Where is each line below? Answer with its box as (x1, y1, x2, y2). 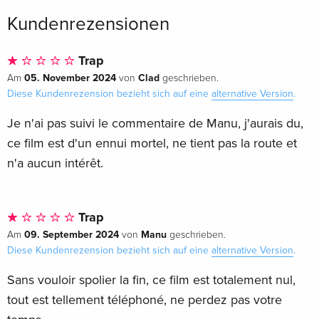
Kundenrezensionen (7, 12, 169, 36)
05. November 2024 (24, 71, 116, 84)
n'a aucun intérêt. (7, 155, 103, 171)
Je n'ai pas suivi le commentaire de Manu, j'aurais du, (7, 115, 303, 131)
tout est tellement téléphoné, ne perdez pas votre (7, 291, 282, 308)
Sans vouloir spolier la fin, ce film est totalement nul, (7, 271, 296, 288)
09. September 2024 (24, 228, 119, 241)
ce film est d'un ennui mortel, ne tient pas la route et (7, 135, 297, 151)
